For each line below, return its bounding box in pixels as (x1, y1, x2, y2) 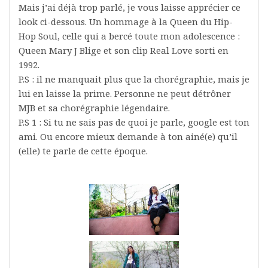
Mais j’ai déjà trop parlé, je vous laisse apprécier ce (19, 1, 240, 14)
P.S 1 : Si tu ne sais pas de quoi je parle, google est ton (19, 116, 249, 129)
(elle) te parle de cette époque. (19, 145, 148, 157)
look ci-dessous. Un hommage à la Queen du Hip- (19, 16, 233, 28)
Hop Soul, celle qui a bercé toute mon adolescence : (19, 30, 240, 42)
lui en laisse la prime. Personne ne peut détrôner (19, 87, 231, 100)
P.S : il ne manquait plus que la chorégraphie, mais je (19, 73, 249, 86)
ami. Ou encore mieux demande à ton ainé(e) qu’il (19, 130, 237, 143)
